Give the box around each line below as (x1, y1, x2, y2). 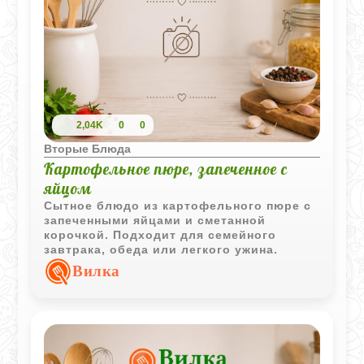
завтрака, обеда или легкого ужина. (44, 243, 279, 256)
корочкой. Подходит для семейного (44, 228, 277, 241)
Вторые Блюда (44, 142, 132, 155)
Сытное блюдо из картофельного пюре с (44, 199, 312, 212)
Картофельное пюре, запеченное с (44, 159, 288, 179)
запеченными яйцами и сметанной (44, 214, 266, 227)
